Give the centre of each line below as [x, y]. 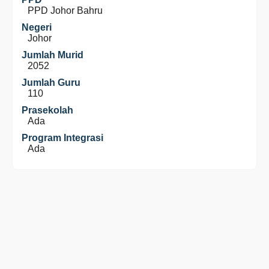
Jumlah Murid [53, 55]
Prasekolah [47, 110]
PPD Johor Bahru [65, 11]
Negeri [37, 27]
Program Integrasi [62, 138]
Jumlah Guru [51, 83]
